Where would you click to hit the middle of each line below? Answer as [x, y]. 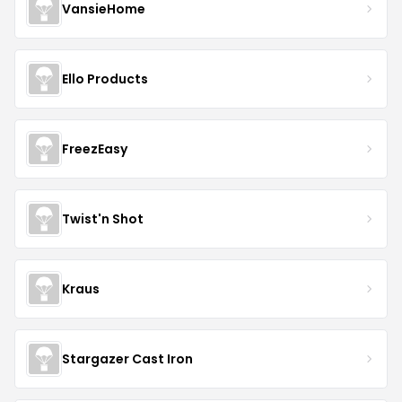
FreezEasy [95, 149]
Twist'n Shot [103, 218]
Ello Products [105, 79]
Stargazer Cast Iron [127, 358]
